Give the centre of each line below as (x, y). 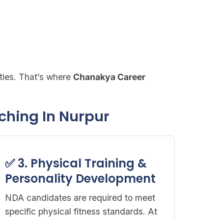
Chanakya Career (109, 77)
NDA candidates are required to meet (80, 198)
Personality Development (81, 179)
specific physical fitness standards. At (81, 211)
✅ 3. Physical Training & (76, 163)
